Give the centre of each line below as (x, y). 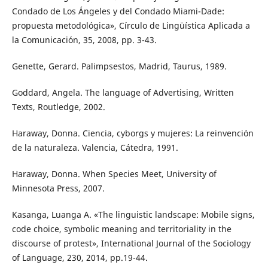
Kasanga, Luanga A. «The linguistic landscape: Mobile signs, (133, 214)
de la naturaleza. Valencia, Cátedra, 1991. (95, 147)
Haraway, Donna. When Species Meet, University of (114, 173)
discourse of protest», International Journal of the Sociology (131, 243)
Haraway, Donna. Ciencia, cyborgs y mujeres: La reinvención (133, 133)
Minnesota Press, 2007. (58, 188)
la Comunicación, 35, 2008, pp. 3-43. (84, 39)
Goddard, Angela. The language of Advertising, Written (123, 92)
